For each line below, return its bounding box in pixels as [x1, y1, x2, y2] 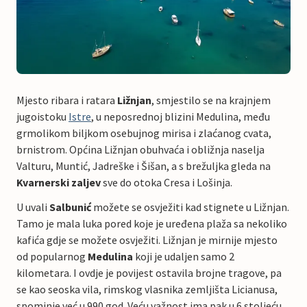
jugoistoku [16, 109, 69, 123]
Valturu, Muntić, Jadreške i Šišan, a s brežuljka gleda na [16, 158, 271, 173]
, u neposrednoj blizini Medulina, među [91, 109, 270, 123]
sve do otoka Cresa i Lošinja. [101, 175, 234, 189]
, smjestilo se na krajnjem [151, 93, 271, 107]
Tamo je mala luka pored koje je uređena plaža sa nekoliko [16, 216, 287, 230]
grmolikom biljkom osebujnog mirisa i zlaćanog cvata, [16, 125, 271, 140]
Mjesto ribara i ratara [16, 93, 117, 107]
